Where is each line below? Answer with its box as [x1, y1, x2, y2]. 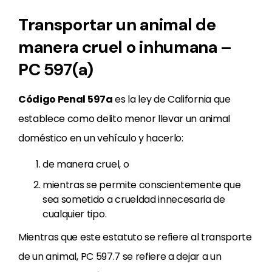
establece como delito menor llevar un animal [18, 112, 230, 126]
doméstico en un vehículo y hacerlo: [18, 131, 183, 145]
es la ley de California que [112, 92, 231, 106]
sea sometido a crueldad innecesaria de [42, 192, 225, 206]
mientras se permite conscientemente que [42, 178, 241, 192]
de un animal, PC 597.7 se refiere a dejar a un [18, 250, 222, 263]
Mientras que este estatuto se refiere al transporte [18, 230, 252, 244]
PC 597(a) [18, 58, 94, 81]
